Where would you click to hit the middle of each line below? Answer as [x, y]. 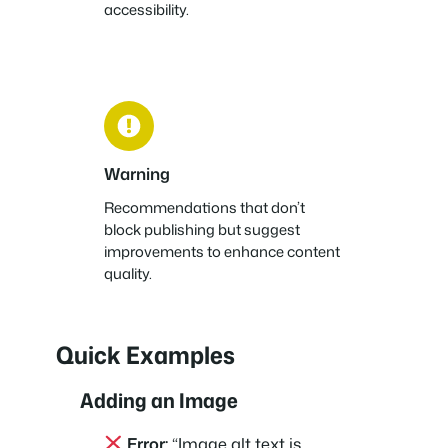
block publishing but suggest [202, 230]
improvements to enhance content [222, 252]
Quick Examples [145, 355]
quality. [128, 274]
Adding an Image [159, 400]
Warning [137, 174]
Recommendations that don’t [204, 208]
